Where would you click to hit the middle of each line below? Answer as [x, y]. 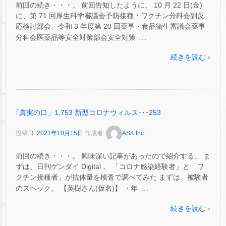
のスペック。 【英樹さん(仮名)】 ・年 [77, 188]
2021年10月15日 [60, 133]
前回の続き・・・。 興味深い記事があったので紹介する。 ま [113, 156]
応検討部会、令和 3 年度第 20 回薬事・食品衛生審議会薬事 [110, 26]
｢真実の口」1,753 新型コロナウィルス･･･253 [88, 113]
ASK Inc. [134, 133]
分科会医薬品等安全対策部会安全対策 [76, 37]
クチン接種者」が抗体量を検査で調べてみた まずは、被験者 [112, 177]
